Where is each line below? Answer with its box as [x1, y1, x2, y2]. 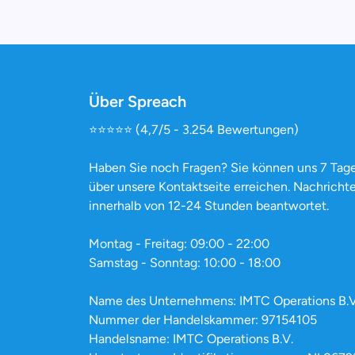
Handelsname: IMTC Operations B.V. [89, 331, 293, 346]
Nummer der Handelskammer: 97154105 [89, 312, 317, 327]
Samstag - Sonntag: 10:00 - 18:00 [89, 255, 281, 270]
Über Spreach [89, 92, 186, 111]
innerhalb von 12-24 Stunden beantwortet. [89, 198, 329, 213]
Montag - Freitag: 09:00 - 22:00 [89, 236, 269, 251]
